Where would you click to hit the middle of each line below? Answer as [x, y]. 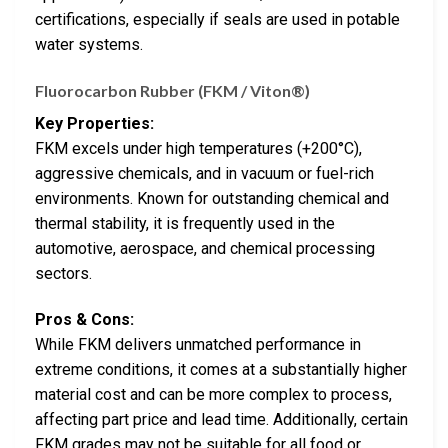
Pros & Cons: [84, 319]
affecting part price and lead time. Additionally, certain [221, 419]
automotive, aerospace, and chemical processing [205, 248]
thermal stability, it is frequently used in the [185, 223]
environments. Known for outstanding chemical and [212, 198]
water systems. [89, 45]
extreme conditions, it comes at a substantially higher [221, 369]
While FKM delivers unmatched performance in [198, 344]
